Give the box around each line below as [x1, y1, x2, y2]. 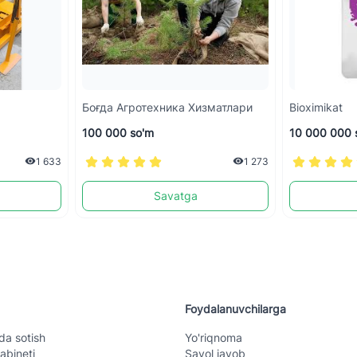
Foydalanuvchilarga [185, 301, 286, 316]
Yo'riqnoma [185, 330, 242, 344]
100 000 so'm [82, 125, 154, 139]
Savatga [153, 188, 198, 202]
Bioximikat [289, 100, 343, 114]
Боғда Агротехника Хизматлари [82, 100, 253, 114]
